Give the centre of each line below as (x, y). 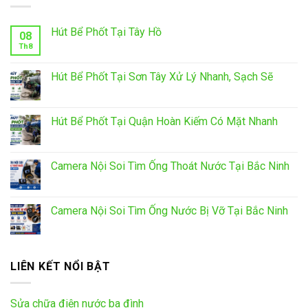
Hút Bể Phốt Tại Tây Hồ (106, 32)
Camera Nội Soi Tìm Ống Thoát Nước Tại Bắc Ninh (170, 166)
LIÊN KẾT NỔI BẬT (60, 266)
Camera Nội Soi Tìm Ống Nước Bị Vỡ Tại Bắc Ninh (169, 210)
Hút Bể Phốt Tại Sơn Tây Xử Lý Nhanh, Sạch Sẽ (162, 76)
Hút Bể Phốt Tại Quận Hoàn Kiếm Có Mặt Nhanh (164, 121)
